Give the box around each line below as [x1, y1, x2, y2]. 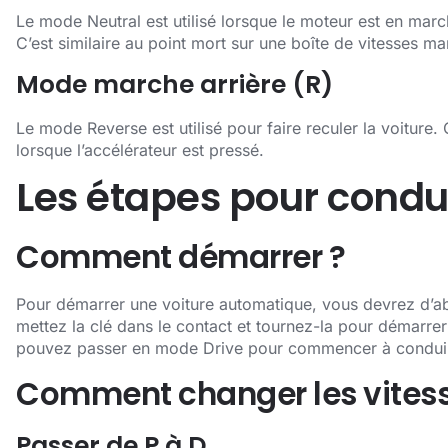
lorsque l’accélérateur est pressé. [16, 139, 264, 160]
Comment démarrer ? [16, 235, 345, 280]
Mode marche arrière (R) [16, 66, 333, 102]
